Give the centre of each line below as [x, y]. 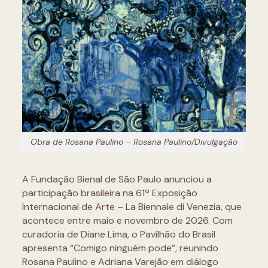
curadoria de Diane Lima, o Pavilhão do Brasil [118, 234]
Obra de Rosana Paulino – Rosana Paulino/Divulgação [134, 141]
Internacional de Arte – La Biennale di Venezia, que [132, 206]
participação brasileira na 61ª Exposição [109, 193]
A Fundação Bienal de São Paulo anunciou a [117, 179]
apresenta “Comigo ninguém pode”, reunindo [120, 248]
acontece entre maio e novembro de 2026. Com [127, 220]
